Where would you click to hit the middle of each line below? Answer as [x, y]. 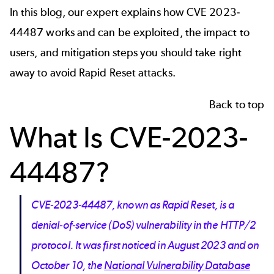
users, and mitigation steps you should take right [126, 53]
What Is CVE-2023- [129, 137]
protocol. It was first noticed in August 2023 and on [145, 246]
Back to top [237, 104]
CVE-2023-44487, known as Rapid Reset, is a [133, 205]
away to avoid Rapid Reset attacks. [94, 73]
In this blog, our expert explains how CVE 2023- [125, 13]
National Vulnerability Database [177, 266]
